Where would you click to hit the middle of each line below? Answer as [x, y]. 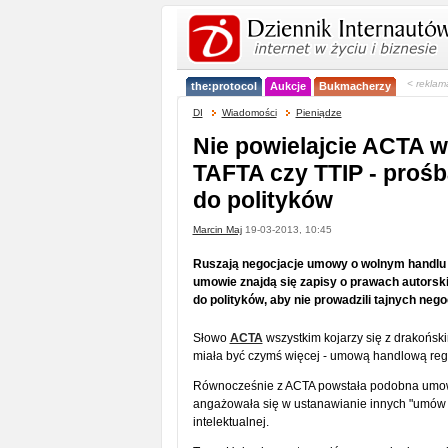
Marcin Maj [217, 229]
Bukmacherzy [354, 86]
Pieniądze [318, 112]
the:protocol [223, 86]
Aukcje [287, 86]
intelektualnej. [230, 422]
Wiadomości [249, 112]
